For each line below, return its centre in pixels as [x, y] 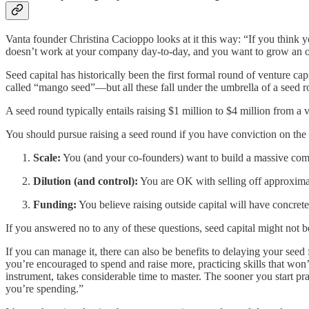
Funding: [55, 204]
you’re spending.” [47, 288]
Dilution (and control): [86, 181]
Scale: [47, 157]
